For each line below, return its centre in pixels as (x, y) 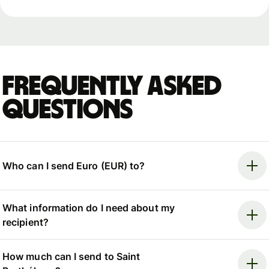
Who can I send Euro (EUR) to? (74, 166)
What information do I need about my (89, 207)
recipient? (26, 222)
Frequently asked (112, 86)
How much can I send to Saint (71, 257)
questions (68, 110)
